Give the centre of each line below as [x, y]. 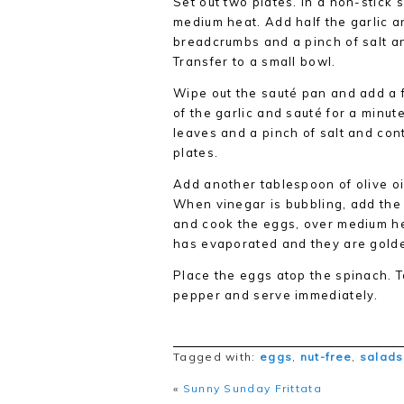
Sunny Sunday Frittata [252, 388]
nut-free [326, 357]
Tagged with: [216, 357]
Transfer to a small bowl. [255, 61]
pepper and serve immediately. [276, 295]
